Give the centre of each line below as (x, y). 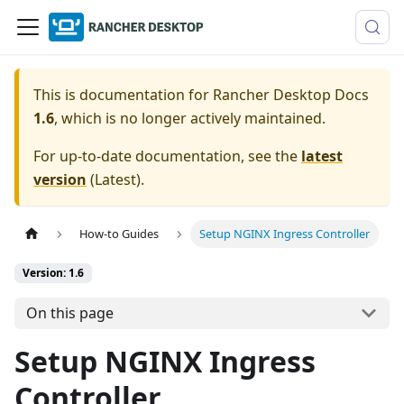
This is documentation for (123, 95)
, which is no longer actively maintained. (190, 118)
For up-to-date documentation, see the (167, 156)
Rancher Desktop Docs (291, 95)
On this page (69, 313)
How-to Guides (119, 234)
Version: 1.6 (53, 273)
